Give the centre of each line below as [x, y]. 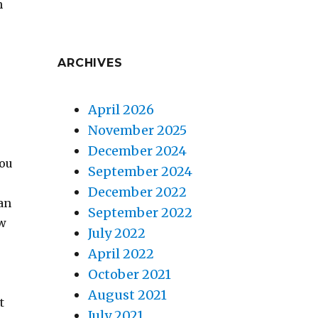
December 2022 [137, 192]
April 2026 [121, 110]
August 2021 [127, 295]
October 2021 [129, 275]
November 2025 [137, 131]
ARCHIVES [90, 63]
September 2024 [140, 172]
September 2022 [140, 213]
